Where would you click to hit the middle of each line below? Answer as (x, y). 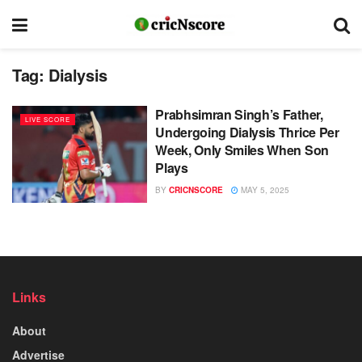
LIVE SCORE (48, 119)
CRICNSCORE (196, 190)
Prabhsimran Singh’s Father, (239, 114)
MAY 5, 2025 (264, 190)
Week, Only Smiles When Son (242, 150)
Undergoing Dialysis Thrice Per (247, 132)
